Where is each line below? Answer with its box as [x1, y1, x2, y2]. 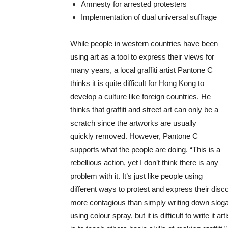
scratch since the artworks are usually [70, 119, 196, 128]
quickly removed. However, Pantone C [70, 132, 198, 141]
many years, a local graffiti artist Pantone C [70, 66, 213, 75]
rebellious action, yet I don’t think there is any [70, 158, 218, 167]
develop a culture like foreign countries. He [70, 92, 211, 101]
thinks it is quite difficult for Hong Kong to [70, 79, 204, 88]
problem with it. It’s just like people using [70, 172, 203, 181]
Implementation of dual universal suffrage [81, 13, 219, 22]
